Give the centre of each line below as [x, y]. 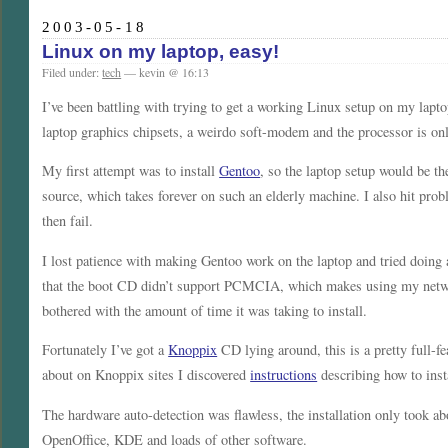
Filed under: [72, 71]
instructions [284, 375]
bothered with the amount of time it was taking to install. [205, 310]
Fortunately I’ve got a [105, 350]
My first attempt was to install [131, 171]
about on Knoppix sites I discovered [146, 375]
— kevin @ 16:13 [165, 71]
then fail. [68, 221]
